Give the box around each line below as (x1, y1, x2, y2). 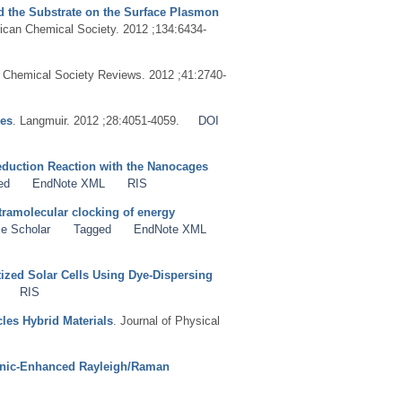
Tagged (73, 222, 111, 236)
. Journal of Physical (113, 313, 220, 328)
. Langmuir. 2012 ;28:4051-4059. (13, 113, 179, 127)
